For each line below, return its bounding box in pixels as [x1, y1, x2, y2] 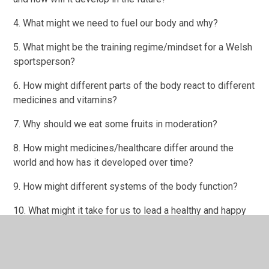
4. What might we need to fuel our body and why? [13, 17, 219, 29]
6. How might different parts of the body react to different [13, 79, 255, 91]
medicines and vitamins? [13, 94, 118, 106]
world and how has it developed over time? [13, 156, 194, 168]
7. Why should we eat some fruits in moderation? [13, 118, 218, 130]
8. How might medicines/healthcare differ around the [13, 142, 234, 154]
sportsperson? [13, 55, 76, 67]
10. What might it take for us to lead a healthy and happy [13, 204, 247, 216]
